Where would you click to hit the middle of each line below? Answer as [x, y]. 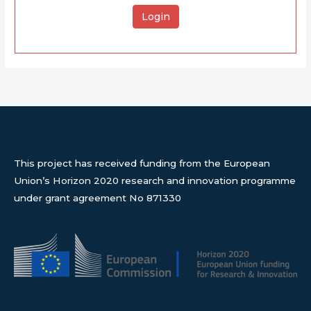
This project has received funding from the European [142, 163]
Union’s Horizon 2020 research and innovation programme [155, 180]
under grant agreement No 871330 [98, 197]
